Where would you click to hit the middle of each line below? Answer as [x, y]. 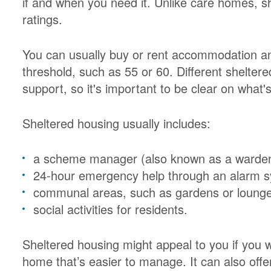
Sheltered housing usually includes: [117, 123]
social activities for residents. [111, 209]
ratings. [43, 19]
